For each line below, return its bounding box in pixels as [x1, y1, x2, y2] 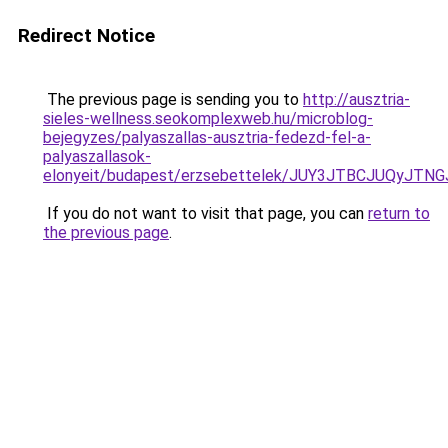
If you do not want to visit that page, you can [43, 204, 368, 223]
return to [368, 204, 430, 223]
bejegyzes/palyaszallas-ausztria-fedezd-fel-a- [43, 128, 371, 147]
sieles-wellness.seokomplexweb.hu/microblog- [43, 109, 373, 128]
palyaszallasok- [43, 147, 151, 166]
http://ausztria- [303, 90, 410, 109]
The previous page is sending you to [43, 90, 303, 109]
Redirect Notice [18, 24, 155, 47]
